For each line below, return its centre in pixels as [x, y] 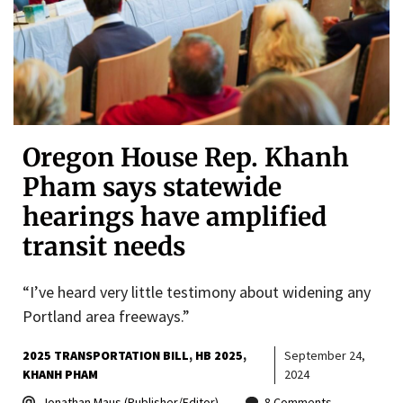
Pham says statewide [152, 187]
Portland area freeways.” [106, 316]
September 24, [324, 355]
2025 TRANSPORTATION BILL [106, 355]
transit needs [104, 246]
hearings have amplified [175, 216]
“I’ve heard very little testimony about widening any [197, 291]
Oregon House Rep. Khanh [186, 157]
